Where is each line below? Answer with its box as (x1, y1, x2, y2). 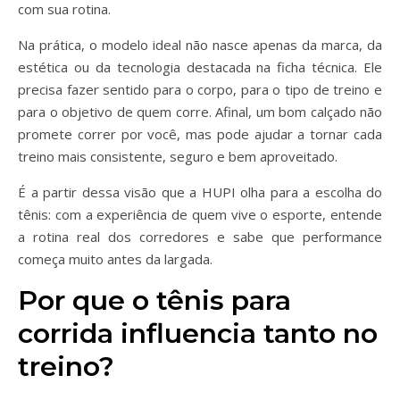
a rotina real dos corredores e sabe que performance (18, 228, 382, 246)
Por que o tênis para (18, 284, 291, 317)
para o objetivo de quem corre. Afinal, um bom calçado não (18, 103, 382, 121)
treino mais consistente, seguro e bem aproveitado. (18, 147, 337, 165)
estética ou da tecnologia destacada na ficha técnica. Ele (18, 58, 382, 76)
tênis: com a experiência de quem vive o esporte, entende (18, 205, 382, 223)
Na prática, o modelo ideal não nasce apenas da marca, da (18, 36, 382, 54)
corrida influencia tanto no (18, 317, 378, 350)
